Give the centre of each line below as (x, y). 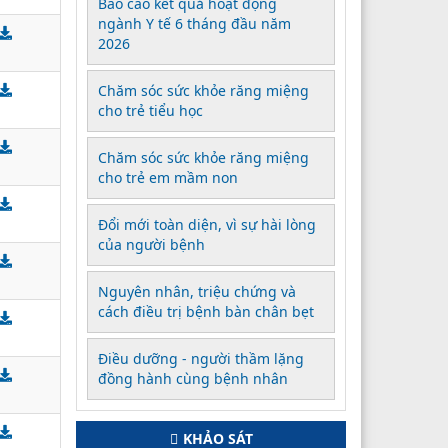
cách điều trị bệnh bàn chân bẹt (206, 311)
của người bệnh (151, 244)
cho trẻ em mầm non (168, 177)
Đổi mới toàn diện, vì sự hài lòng (207, 224)
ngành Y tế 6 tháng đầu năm (194, 23)
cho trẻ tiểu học (150, 110)
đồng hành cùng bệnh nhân (193, 378)
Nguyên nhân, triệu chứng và (197, 291)
